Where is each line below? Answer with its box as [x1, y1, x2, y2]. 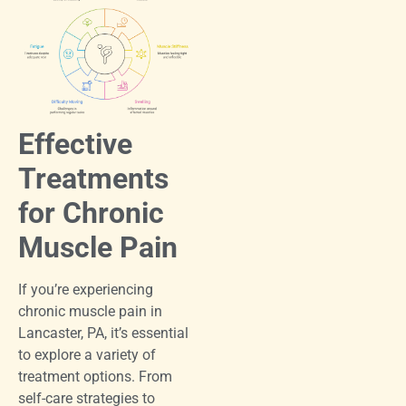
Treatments [18, 160, 169, 196]
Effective [18, 126, 132, 161]
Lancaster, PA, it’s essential [18, 324, 188, 342]
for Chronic [18, 195, 164, 230]
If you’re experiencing [18, 280, 153, 298]
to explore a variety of [18, 345, 156, 363]
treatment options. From [18, 367, 172, 385]
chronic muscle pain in [18, 302, 162, 320]
